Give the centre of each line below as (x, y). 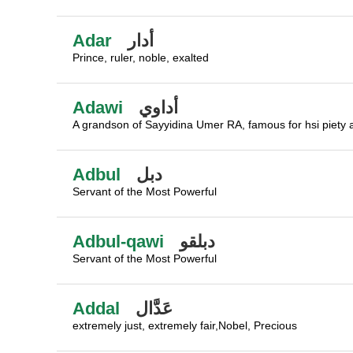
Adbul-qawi (118, 242)
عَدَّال (154, 308)
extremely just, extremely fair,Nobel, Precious (185, 325)
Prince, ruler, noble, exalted (141, 58)
